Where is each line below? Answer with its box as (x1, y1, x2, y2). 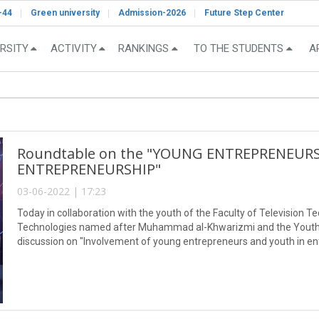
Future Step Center (204, 8, 284, 18)
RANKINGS (118, 42, 169, 56)
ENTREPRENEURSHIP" (17, 159, 161, 179)
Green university (31, 8, 100, 18)
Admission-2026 (118, 8, 186, 18)
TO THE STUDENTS (194, 42, 283, 56)
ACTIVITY (50, 42, 97, 56)
